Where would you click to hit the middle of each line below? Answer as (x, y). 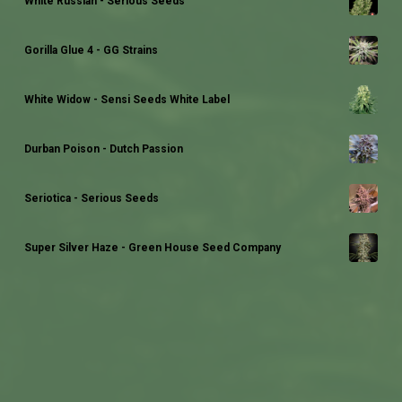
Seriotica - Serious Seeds (91, 198)
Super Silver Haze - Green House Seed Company (152, 248)
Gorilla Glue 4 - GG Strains (91, 50)
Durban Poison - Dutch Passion (103, 149)
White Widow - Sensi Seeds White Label (127, 100)
